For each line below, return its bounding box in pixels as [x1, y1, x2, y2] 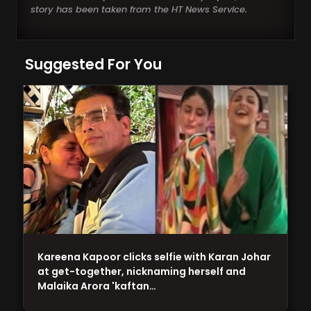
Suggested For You [25, 54, 162, 75]
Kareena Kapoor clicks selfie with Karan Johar [37, 249, 271, 264]
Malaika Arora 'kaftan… [37, 278, 157, 293]
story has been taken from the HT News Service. [31, 3, 248, 17]
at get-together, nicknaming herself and [37, 264, 246, 278]
